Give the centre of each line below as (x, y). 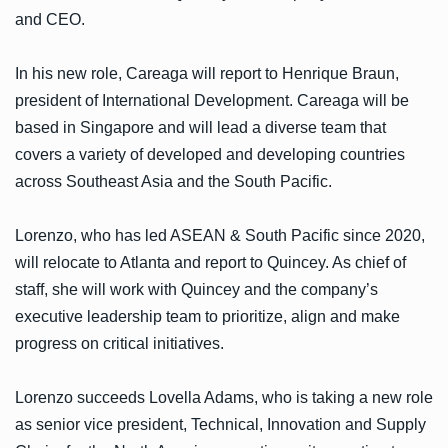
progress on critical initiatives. (119, 343)
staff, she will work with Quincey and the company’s (196, 289)
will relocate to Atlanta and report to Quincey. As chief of (210, 262)
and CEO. (50, 19)
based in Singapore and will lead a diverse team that (200, 127)
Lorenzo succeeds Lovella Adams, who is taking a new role (224, 397)
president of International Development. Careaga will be (212, 100)
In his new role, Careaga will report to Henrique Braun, (207, 73)
